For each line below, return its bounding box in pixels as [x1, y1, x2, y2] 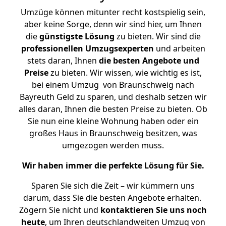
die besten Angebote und [98, 55, 199, 66]
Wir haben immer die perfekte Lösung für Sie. [22, 160, 204, 171]
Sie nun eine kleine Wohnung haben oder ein [27, 116, 199, 127]
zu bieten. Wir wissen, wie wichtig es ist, [48, 67, 202, 78]
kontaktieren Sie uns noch [100, 204, 207, 215]
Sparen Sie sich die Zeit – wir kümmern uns [31, 180, 195, 191]
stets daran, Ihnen [27, 55, 99, 66]
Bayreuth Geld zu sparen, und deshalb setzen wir [19, 91, 207, 102]
